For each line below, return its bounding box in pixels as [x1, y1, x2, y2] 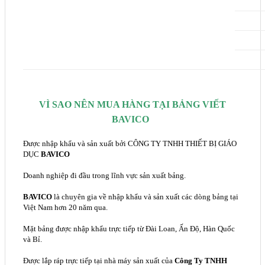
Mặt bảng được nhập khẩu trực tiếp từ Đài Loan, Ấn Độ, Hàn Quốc [22, 224, 235, 234]
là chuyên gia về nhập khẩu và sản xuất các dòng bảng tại [51, 192, 238, 202]
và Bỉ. [22, 235, 42, 244]
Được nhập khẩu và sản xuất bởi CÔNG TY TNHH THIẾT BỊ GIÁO [22, 139, 237, 148]
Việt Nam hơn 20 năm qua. [22, 203, 108, 212]
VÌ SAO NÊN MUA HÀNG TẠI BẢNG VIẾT [39, 99, 226, 109]
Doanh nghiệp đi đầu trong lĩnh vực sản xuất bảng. [22, 171, 186, 180]
